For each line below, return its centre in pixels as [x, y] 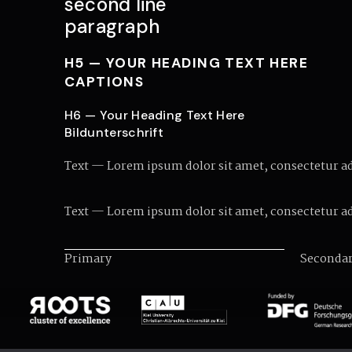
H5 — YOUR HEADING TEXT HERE [187, 63]
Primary [89, 259]
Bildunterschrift [114, 132]
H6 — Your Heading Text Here [155, 115]
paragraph [112, 26]
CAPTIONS [104, 82]
